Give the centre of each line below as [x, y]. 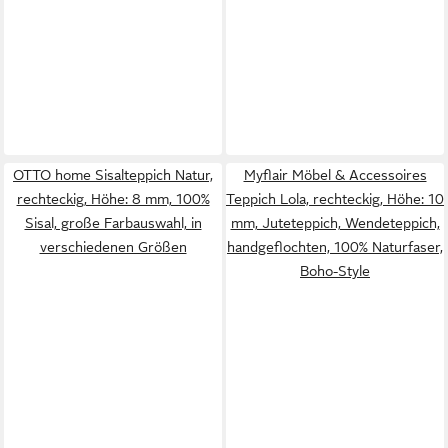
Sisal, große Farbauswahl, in [113, 223]
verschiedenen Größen [113, 247]
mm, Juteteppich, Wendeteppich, [335, 223]
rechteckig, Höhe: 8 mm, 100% [113, 199]
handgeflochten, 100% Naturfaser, [335, 247]
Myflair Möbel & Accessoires [335, 175]
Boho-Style [335, 271]
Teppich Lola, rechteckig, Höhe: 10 [335, 199]
